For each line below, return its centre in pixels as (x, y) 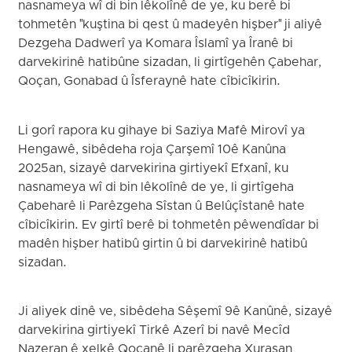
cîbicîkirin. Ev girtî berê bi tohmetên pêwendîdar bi (169, 225)
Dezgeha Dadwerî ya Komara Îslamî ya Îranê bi (156, 44)
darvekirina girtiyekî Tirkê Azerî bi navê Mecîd (154, 331)
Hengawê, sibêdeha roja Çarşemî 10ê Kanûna (152, 150)
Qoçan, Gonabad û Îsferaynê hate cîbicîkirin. (150, 82)
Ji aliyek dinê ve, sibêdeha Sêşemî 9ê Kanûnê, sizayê (176, 312)
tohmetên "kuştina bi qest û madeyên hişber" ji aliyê (170, 26)
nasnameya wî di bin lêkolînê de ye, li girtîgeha (156, 187)
